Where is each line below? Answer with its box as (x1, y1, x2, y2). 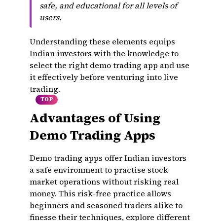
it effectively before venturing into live (30, 72, 178, 82)
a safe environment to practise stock (30, 164, 168, 175)
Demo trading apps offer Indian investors (30, 152, 186, 163)
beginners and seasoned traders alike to (30, 200, 183, 211)
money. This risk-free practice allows (30, 188, 171, 199)
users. (39, 12, 62, 23)
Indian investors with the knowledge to (30, 48, 179, 59)
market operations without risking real (30, 176, 179, 187)
